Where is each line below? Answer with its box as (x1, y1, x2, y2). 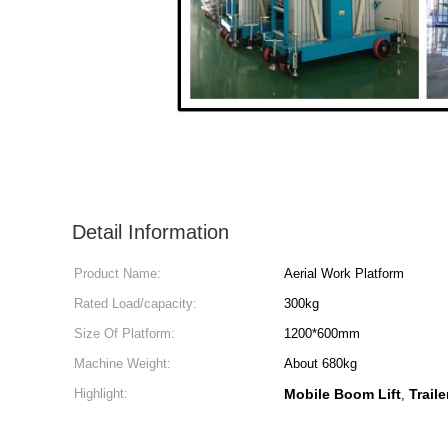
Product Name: (74, 266, 161, 281)
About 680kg (284, 356, 357, 371)
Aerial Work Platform (284, 266, 404, 281)
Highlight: (74, 386, 128, 401)
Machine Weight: (74, 356, 171, 371)
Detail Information (72, 221, 229, 243)
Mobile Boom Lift (284, 386, 401, 402)
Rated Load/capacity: (74, 296, 197, 311)
